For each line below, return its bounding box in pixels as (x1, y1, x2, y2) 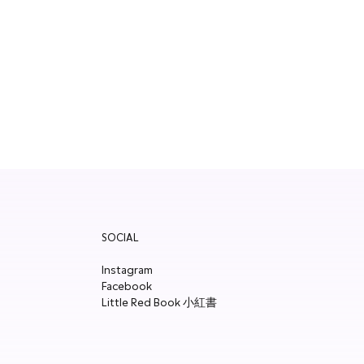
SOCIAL (102, 230, 140, 247)
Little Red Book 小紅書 (102, 295, 218, 312)
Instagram (102, 262, 154, 279)
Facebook (102, 279, 153, 296)
